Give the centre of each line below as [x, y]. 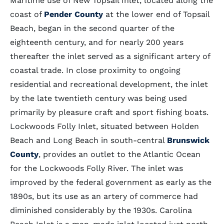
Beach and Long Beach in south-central [88, 140]
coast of [27, 14]
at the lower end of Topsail [156, 14]
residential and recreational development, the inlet [109, 84]
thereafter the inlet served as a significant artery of [110, 56]
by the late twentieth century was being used [98, 98]
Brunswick [188, 140]
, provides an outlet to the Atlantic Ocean [119, 154]
